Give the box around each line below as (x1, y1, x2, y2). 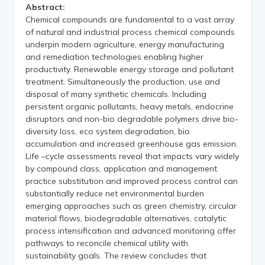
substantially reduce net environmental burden (25, 188, 205, 199)
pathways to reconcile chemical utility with (25, 237, 189, 248)
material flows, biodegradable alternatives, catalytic (25, 212, 227, 224)
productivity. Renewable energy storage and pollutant (25, 63, 234, 75)
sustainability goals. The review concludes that (25, 250, 207, 261)
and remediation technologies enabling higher (25, 51, 204, 62)
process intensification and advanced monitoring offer (25, 225, 237, 236)
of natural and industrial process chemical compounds (25, 26, 235, 37)
